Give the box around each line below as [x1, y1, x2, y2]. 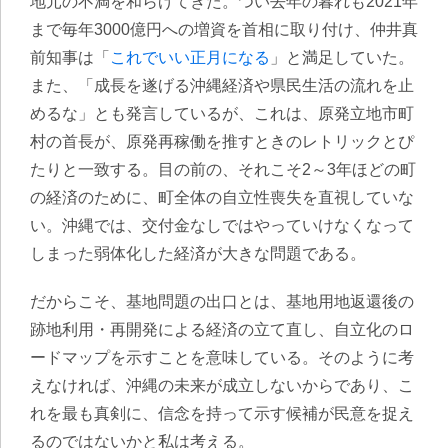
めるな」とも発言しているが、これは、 [30, 105, 318, 122]
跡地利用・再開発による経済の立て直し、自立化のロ [30, 321, 414, 338]
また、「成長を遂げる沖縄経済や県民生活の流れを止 [30, 77, 414, 94]
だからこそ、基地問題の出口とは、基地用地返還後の [30, 293, 414, 310]
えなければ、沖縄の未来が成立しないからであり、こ [30, 377, 414, 394]
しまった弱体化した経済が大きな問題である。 [30, 245, 366, 262]
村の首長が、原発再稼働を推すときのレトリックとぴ [30, 133, 414, 150]
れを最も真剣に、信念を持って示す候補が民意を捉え [30, 405, 414, 422]
